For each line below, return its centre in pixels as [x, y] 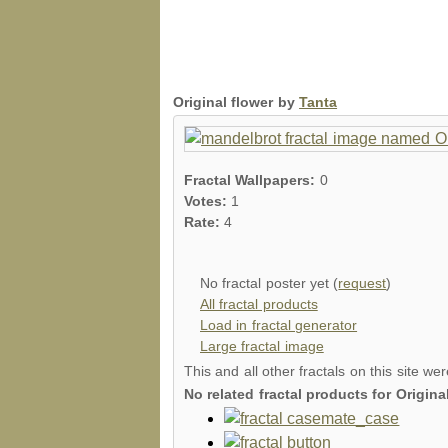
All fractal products [259, 304]
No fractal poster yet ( [269, 283]
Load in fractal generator [279, 325]
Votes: [208, 201]
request [362, 283]
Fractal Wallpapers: [252, 180]
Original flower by [236, 102]
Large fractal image [262, 346]
